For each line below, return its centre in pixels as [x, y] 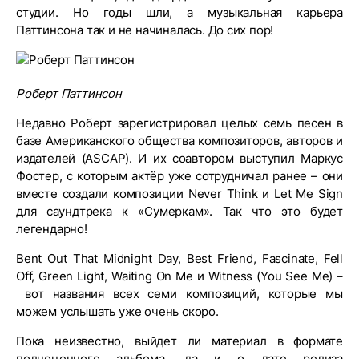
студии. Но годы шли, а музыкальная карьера [179, 12]
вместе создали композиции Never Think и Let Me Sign [179, 194]
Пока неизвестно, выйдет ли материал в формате [179, 341]
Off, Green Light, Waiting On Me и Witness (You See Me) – [179, 276]
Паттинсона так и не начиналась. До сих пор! [147, 30]
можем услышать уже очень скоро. [119, 311]
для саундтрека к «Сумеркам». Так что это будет [179, 211]
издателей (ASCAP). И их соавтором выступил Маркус [179, 158]
